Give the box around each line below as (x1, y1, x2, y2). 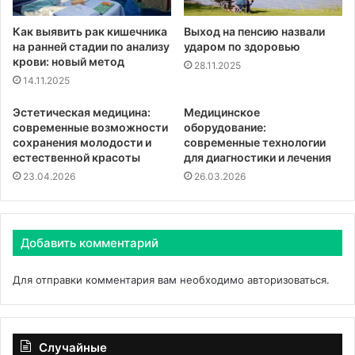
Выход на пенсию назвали (184, 24, 325, 38)
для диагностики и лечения (184, 150, 331, 164)
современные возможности (13, 120, 168, 134)
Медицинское (184, 105, 260, 119)
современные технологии (184, 135, 326, 149)
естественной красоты (13, 150, 140, 164)
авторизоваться (247, 273, 326, 286)
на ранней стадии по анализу (13, 39, 170, 53)
